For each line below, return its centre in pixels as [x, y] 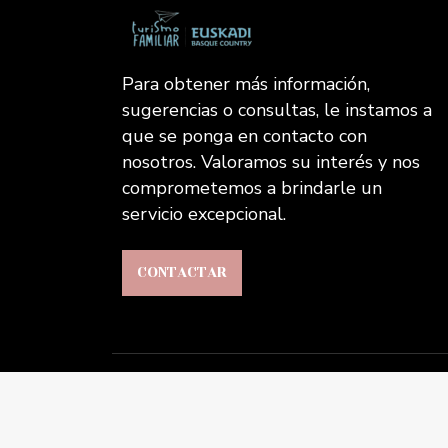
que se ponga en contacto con [244, 136]
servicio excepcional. [204, 214]
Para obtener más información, [246, 84]
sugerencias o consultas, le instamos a [277, 110]
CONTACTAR [182, 273]
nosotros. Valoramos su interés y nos [271, 162]
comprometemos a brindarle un [252, 188]
